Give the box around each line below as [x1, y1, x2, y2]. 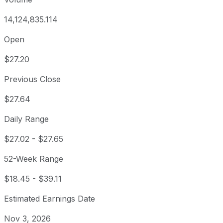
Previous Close [4, 74, 61, 85]
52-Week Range [4, 154, 63, 164]
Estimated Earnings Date [4, 194, 95, 204]
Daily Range [4, 114, 49, 124]
